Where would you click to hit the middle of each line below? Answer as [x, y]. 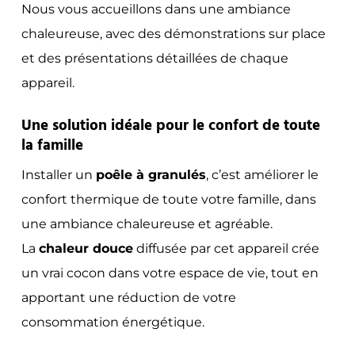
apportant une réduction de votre [128, 297]
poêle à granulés [151, 174]
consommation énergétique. [113, 322]
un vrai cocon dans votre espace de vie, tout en [170, 273]
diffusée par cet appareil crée [226, 248]
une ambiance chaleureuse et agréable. [147, 223]
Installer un [58, 174]
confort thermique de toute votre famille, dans [168, 199]
